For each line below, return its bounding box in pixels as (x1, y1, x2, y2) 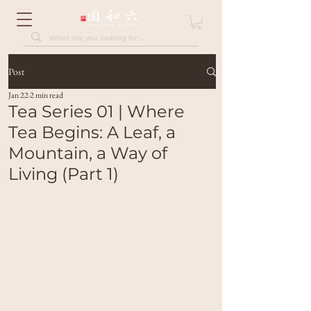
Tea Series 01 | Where (8, 101, 185, 122)
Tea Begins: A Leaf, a (8, 122, 176, 143)
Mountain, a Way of (8, 143, 167, 164)
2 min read (30, 90, 63, 101)
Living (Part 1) (8, 164, 119, 185)
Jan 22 (8, 90, 28, 101)
